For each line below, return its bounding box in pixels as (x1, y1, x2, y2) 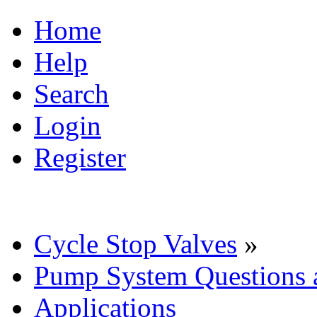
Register (34, 142, 126, 173)
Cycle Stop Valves (34, 228, 237, 259)
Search (34, 78, 109, 109)
